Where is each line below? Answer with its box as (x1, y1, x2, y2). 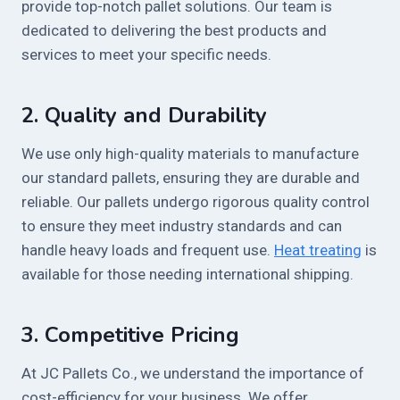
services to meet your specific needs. (21, 45, 271, 63)
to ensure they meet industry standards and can (21, 216, 342, 235)
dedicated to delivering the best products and (21, 21, 327, 39)
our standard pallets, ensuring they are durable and (21, 168, 360, 187)
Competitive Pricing (45, 320, 239, 349)
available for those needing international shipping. (21, 264, 354, 283)
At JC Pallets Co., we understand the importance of (21, 363, 364, 382)
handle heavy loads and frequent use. (21, 240, 274, 259)
